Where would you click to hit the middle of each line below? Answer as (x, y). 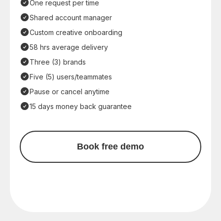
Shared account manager (71, 17)
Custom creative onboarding (76, 32)
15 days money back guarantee (81, 106)
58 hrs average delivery (69, 47)
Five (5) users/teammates (71, 76)
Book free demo (110, 147)
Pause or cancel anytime (70, 91)
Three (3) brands (58, 62)
